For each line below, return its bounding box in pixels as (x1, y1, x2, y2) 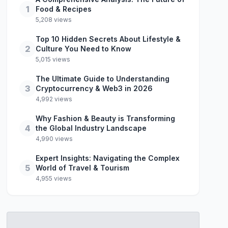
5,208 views (36, 16, 72, 23)
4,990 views (36, 135, 73, 142)
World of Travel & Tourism (36, 163, 130, 172)
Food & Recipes (36, 5, 92, 13)
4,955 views (36, 175, 72, 182)
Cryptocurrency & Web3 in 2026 (36, 84, 153, 93)
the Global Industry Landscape (36, 124, 147, 132)
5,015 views (36, 55, 71, 63)
